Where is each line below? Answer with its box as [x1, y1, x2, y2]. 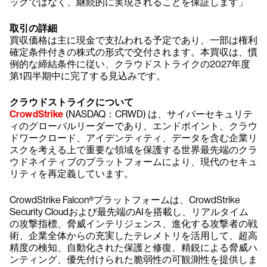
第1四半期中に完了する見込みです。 [10, 70, 167, 82]
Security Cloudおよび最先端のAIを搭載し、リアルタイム [10, 206, 249, 218]
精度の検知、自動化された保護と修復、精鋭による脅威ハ [10, 242, 257, 253]
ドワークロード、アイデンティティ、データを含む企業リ [10, 132, 257, 144]
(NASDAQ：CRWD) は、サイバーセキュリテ [63, 108, 253, 120]
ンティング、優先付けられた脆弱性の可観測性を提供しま [10, 254, 257, 265]
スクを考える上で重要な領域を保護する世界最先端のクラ [10, 144, 257, 156]
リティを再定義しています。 [10, 168, 133, 179]
